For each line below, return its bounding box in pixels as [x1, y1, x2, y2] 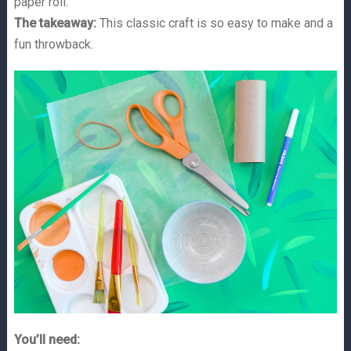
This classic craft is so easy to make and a [96, 16, 333, 31]
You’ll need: [13, 331, 80, 347]
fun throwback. [13, 37, 93, 52]
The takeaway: [13, 16, 96, 31]
